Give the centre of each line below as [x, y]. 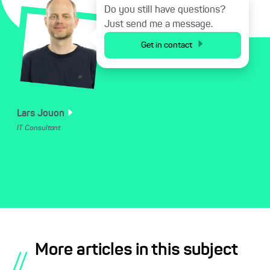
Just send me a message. [159, 25]
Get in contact [167, 45]
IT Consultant [39, 128]
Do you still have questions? [165, 11]
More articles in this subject [137, 250]
